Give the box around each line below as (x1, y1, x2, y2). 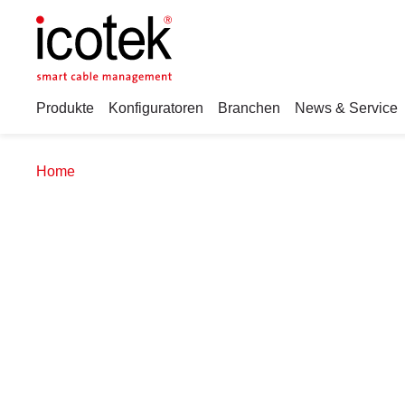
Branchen (218, 100, 280, 116)
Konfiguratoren (108, 100, 203, 116)
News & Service (295, 100, 398, 116)
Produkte (36, 100, 94, 116)
